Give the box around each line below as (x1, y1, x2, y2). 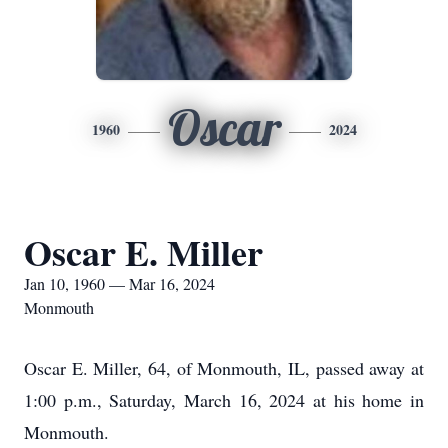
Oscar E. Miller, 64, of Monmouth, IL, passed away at (24, 356, 424, 380)
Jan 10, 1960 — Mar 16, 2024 (24, 273, 215, 294)
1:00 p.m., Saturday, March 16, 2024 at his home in (24, 388, 424, 412)
